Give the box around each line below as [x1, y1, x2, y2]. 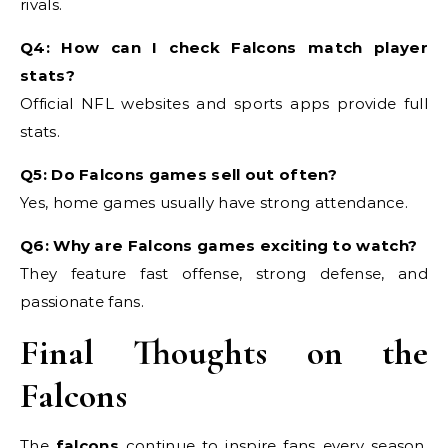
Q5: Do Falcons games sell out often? [20, 165, 337, 184]
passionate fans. [20, 292, 144, 311]
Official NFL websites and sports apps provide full [20, 94, 428, 113]
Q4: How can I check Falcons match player [20, 38, 428, 57]
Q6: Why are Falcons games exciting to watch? [20, 236, 418, 255]
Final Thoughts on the [20, 331, 428, 374]
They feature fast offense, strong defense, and [20, 264, 428, 283]
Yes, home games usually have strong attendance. [20, 193, 409, 212]
